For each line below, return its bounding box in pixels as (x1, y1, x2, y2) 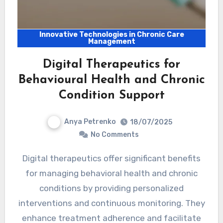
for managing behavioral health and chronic (25, 168, 198, 179)
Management (88, 37, 135, 46)
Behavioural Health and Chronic (18, 74, 205, 87)
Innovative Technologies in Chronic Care (39, 30, 184, 39)
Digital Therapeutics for (43, 59, 180, 71)
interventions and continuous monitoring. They (18, 198, 205, 209)
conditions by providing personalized (39, 183, 184, 194)
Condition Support (58, 90, 165, 102)
